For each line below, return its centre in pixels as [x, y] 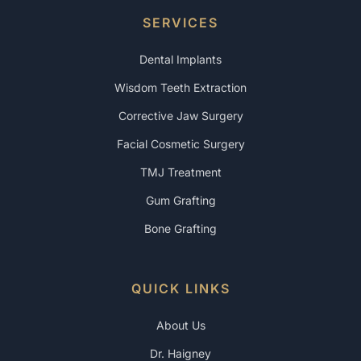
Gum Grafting [180, 200]
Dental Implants [180, 59]
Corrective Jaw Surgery [180, 116]
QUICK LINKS [180, 288]
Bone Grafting [180, 228]
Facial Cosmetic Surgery [180, 144]
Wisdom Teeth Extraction [180, 87]
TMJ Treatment [180, 172]
